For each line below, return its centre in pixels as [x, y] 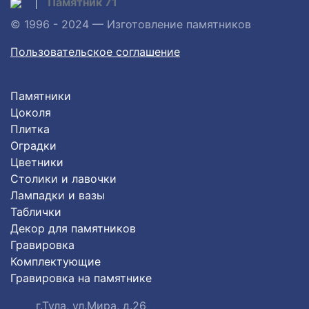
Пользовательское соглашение [95, 51]
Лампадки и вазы [58, 195]
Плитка [30, 129]
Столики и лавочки [63, 178]
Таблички [36, 211]
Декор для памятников [73, 228]
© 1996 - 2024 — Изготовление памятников [131, 24]
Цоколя [31, 112]
